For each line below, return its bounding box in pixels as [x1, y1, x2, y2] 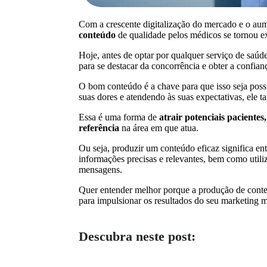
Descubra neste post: [79, 228, 195, 244]
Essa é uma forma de [79, 112, 159, 123]
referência [79, 123, 119, 133]
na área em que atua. [119, 123, 198, 133]
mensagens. [79, 164, 122, 175]
